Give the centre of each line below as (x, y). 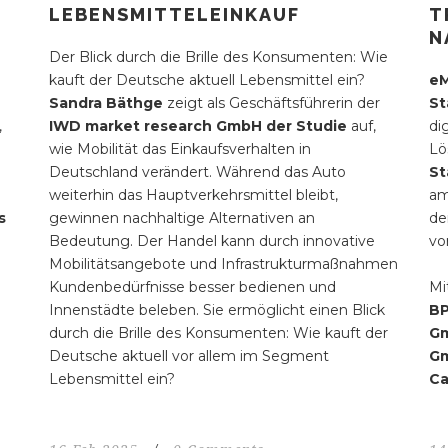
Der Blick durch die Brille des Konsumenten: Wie (218, 57)
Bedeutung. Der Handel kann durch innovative (211, 241)
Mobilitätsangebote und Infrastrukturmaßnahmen (223, 264)
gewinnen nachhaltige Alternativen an (181, 218)
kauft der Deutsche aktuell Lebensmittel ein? (206, 80)
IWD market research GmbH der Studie (199, 126)
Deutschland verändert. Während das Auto (197, 172)
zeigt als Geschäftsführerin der (273, 103)
